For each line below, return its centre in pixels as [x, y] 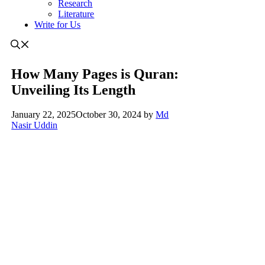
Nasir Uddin [35, 125]
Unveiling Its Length [74, 90]
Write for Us [58, 24]
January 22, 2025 [44, 115]
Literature [76, 14]
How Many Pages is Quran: [95, 74]
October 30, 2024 [109, 115]
